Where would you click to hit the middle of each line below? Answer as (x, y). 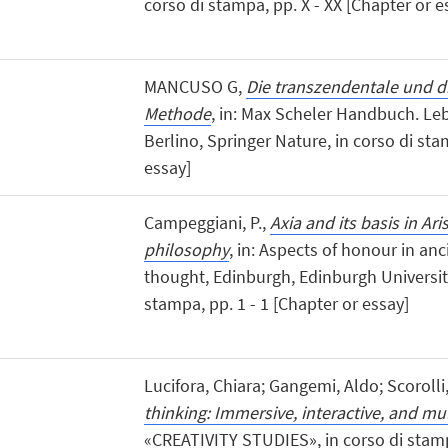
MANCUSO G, (194, 86)
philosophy (186, 249)
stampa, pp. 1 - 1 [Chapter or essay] (276, 303)
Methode (177, 113)
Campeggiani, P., (206, 222)
